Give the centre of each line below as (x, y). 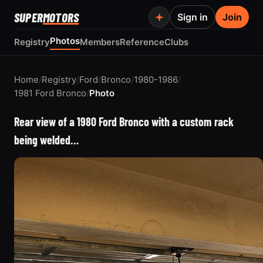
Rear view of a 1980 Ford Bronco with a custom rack (124, 122)
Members (100, 42)
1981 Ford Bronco (50, 93)
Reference (142, 42)
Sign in (193, 17)
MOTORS (61, 17)
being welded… (46, 140)
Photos (65, 41)
